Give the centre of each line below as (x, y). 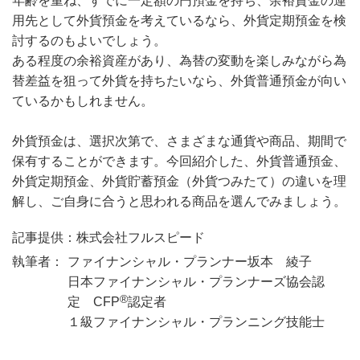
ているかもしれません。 (83, 101)
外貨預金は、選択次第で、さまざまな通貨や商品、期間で (179, 141)
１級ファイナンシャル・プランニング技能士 (196, 322)
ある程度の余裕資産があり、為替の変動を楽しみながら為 (179, 61)
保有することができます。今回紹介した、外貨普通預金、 (179, 162)
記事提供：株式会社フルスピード (108, 238)
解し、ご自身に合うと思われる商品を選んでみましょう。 (179, 202)
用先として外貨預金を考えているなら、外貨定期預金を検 (179, 21)
